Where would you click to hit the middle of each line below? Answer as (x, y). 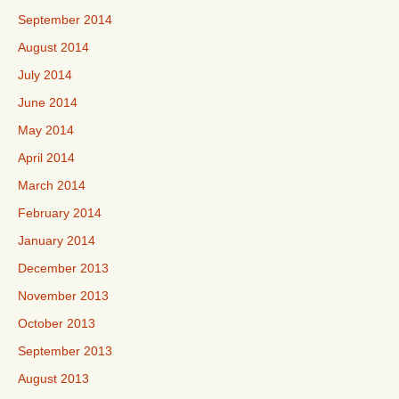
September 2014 (65, 20)
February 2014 (60, 213)
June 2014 (48, 102)
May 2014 (46, 130)
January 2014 (57, 240)
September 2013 (65, 351)
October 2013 (57, 323)
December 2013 (63, 268)
